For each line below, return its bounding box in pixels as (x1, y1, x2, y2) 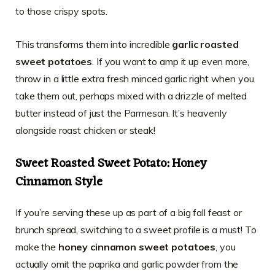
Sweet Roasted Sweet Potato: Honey (15, 152, 207, 175)
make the (15, 240, 58, 253)
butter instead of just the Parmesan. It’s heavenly (15, 106, 227, 119)
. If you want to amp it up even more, (92, 55, 249, 68)
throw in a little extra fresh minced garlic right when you (15, 72, 254, 85)
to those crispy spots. (15, 4, 108, 17)
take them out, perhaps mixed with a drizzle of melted (15, 89, 247, 102)
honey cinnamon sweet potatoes (58, 240, 216, 253)
